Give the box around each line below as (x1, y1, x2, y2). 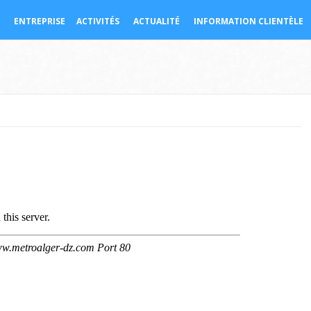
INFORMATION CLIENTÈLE (194, 15, 303, 27)
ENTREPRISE (14, 15, 65, 27)
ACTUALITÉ (133, 15, 180, 27)
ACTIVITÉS (76, 15, 119, 27)
